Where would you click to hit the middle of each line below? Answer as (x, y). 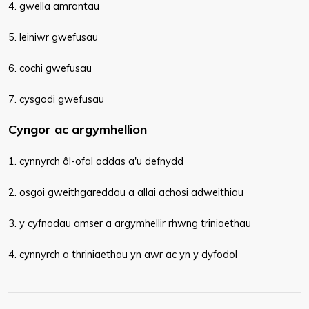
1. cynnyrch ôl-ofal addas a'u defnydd (96, 161)
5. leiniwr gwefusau (53, 37)
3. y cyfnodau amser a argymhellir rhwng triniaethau (130, 223)
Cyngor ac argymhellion (78, 129)
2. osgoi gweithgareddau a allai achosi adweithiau (126, 192)
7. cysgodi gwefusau (56, 99)
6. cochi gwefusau (50, 68)
